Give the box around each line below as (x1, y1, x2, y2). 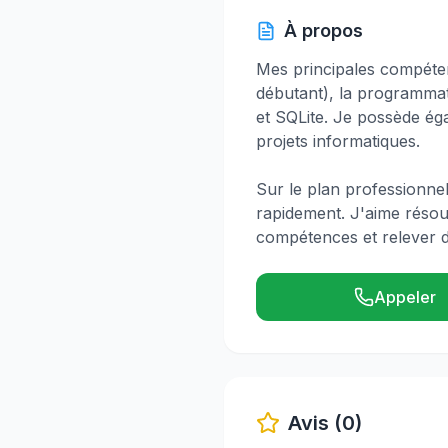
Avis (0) (288, 411, 362, 435)
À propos (284, 20, 363, 41)
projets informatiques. (256, 131, 420, 151)
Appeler (373, 287, 436, 307)
